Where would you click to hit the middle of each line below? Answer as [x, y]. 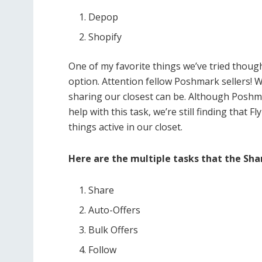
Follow [103, 249]
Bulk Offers [113, 230]
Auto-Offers [115, 210]
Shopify [105, 37]
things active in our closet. [125, 127]
